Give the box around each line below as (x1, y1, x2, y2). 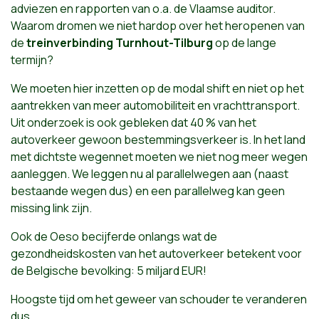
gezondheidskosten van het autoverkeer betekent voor (11, 245, 302, 261)
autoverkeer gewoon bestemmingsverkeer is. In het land (11, 131, 305, 147)
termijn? (11, 51, 53, 68)
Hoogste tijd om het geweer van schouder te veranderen (11, 291, 307, 307)
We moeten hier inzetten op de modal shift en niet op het (11, 80, 304, 96)
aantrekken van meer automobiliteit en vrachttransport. (11, 97, 300, 113)
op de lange (213, 34, 276, 51)
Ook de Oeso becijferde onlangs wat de (11, 228, 217, 244)
